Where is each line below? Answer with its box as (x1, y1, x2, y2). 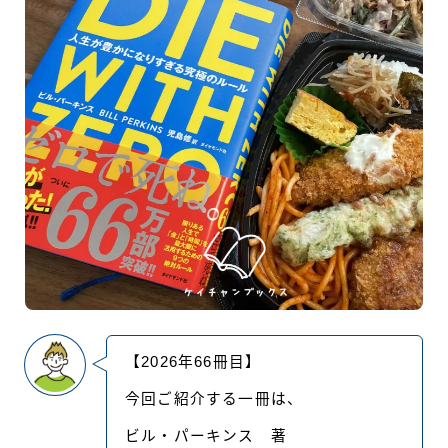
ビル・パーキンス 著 (125, 427, 287, 444)
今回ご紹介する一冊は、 (125, 390, 304, 407)
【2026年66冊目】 (125, 353, 262, 370)
